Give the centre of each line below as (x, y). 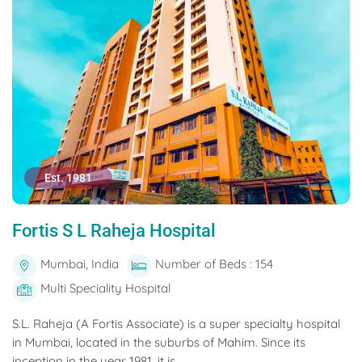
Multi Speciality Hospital (105, 288)
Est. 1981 (68, 178)
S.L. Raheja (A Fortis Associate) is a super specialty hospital (176, 324)
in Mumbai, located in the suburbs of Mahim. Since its (159, 342)
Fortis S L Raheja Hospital (114, 231)
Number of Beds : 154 (214, 264)
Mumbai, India (80, 264)
